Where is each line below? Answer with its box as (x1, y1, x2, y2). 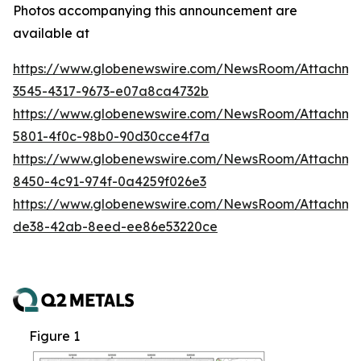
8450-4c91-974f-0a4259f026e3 (13, 173, 206, 190)
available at (13, 25, 89, 42)
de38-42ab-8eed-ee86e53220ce (13, 218, 218, 235)
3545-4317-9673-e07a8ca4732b (13, 83, 209, 100)
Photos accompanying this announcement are (13, 2, 297, 19)
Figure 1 (29, 328, 80, 345)
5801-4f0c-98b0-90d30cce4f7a (13, 128, 210, 145)
